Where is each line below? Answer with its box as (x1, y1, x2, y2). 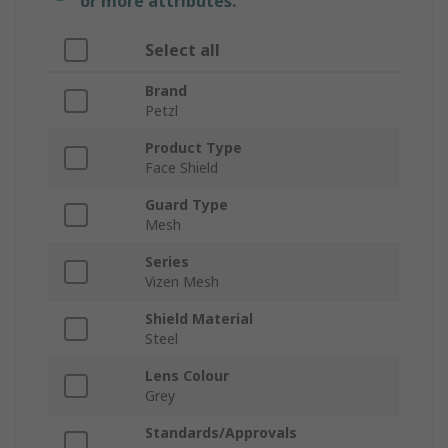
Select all (145, 39, 220, 62)
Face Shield (145, 158, 218, 178)
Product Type (145, 138, 242, 158)
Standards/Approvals (145, 423, 297, 443)
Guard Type (145, 195, 228, 215)
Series (145, 252, 189, 272)
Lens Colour (145, 366, 229, 386)
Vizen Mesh (145, 272, 219, 292)
